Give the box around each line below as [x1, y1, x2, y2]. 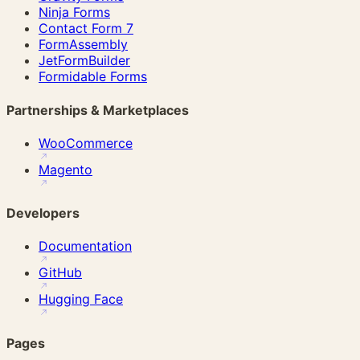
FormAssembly [39, 36, 128, 53]
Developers [6, 205, 80, 222]
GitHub [39, 264, 82, 281]
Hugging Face [39, 291, 123, 308]
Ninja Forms [39, 4, 110, 21]
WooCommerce [39, 134, 133, 151]
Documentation [39, 238, 132, 255]
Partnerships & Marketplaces [6, 101, 189, 118]
